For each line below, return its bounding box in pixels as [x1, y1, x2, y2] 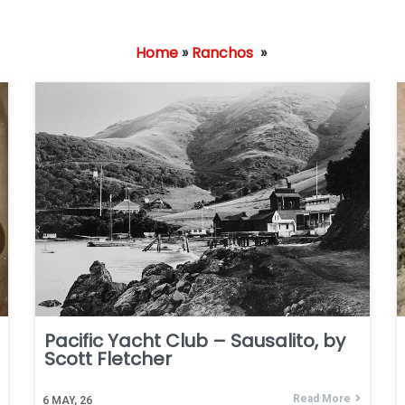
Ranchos [191, 42, 253, 63]
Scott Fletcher [44, 345, 172, 372]
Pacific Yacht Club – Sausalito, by [44, 327, 345, 353]
